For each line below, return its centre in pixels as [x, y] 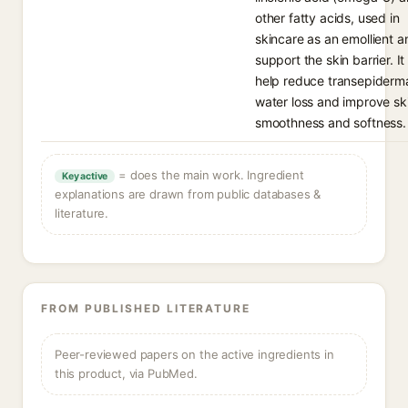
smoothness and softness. [331, 122]
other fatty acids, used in [327, 18]
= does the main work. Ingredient [209, 175]
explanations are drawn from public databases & [188, 194]
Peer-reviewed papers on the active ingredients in [194, 354]
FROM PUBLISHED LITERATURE [146, 308]
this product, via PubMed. [126, 373]
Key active [85, 176]
